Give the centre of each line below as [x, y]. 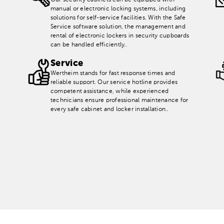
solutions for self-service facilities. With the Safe [118, 18]
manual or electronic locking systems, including [118, 9]
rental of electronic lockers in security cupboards [120, 36]
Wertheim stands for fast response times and [113, 73]
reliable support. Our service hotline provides [114, 82]
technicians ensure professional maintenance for [119, 100]
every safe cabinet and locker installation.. [110, 109]
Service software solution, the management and [118, 27]
